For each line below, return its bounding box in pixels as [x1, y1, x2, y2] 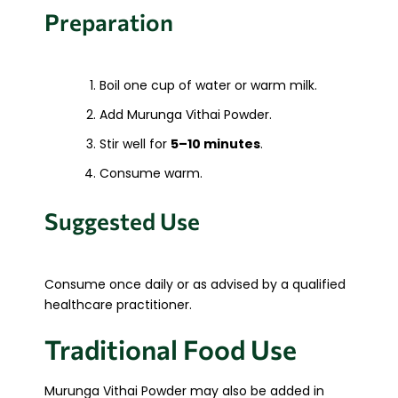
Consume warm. [99, 163, 203, 182]
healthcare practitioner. [44, 295, 192, 314]
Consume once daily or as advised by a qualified [44, 275, 346, 293]
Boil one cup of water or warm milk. [99, 76, 317, 94]
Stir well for [99, 134, 171, 153]
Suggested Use [44, 206, 200, 235]
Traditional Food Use [44, 332, 297, 366]
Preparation [44, 7, 173, 36]
